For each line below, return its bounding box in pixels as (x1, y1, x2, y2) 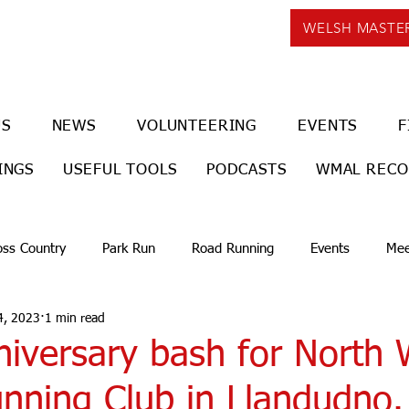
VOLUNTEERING (136, 119, 257, 134)
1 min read (45, 311, 105, 325)
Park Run (102, 241, 155, 256)
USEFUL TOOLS (63, 163, 177, 178)
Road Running (192, 241, 274, 256)
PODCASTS (205, 163, 287, 178)
